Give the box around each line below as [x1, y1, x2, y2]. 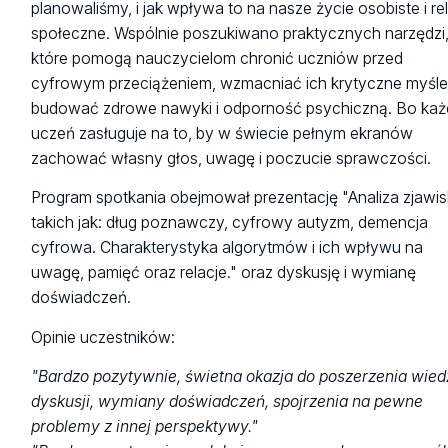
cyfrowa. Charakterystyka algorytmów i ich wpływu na [31, 238, 424, 258]
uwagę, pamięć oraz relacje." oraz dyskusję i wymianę [31, 263, 417, 283]
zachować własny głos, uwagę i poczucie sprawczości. [31, 148, 432, 168]
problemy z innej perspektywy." [31, 416, 263, 436]
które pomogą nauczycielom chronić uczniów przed [31, 48, 404, 68]
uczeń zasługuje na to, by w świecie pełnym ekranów [31, 123, 414, 143]
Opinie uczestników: [31, 327, 176, 347]
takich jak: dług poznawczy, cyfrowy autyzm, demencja [31, 213, 429, 233]
